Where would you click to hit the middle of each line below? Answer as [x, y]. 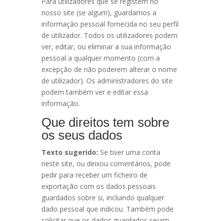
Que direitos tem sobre [105, 122]
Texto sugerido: [71, 152]
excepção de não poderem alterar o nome [109, 69]
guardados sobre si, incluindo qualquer [103, 198]
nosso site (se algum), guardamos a [99, 13]
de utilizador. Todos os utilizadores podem [110, 35]
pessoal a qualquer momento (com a [101, 58]
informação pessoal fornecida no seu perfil [110, 24]
